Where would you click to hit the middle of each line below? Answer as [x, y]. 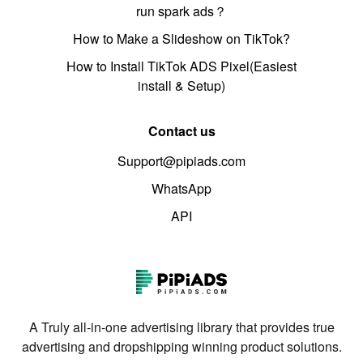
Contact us [181, 131]
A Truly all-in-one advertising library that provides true [181, 327]
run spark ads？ [181, 11]
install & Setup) [181, 86]
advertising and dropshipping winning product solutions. [181, 346]
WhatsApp [181, 189]
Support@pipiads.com [181, 161]
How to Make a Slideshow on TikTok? [181, 39]
